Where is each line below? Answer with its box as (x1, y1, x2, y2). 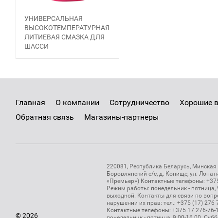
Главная (16, 98, 45, 107)
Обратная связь (16, 112, 74, 122)
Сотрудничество (109, 98, 169, 107)
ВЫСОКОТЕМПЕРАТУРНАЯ (24, 24, 109, 32)
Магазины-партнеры (84, 112, 159, 122)
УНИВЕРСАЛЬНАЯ (24, 15, 83, 22)
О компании (55, 98, 99, 107)
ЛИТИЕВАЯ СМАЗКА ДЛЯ (24, 33, 105, 41)
